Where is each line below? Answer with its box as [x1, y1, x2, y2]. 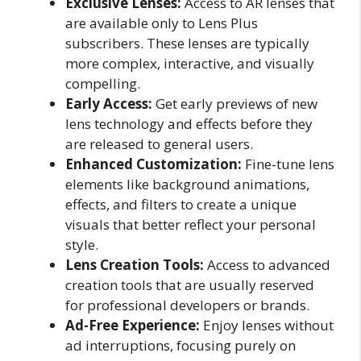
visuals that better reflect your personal [65, 214, 316, 234]
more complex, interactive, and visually [65, 53, 314, 73]
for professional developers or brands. [65, 295, 309, 314]
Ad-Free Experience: [65, 315, 200, 334]
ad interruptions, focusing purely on [65, 335, 296, 355]
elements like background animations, [65, 174, 309, 193]
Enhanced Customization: [65, 154, 242, 173]
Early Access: [65, 93, 152, 113]
